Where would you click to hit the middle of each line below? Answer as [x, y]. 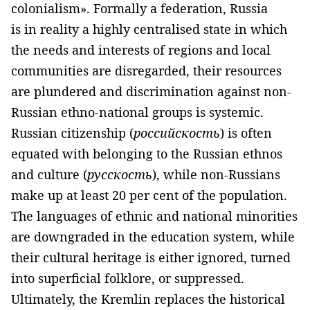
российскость [177, 133]
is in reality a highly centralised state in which [149, 29]
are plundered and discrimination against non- [151, 92]
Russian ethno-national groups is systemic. [137, 112]
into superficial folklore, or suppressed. [128, 279]
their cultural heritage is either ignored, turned [151, 258]
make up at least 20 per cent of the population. [149, 195]
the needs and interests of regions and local [141, 50]
